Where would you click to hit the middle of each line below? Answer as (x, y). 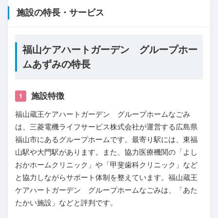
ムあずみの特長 (56, 64)
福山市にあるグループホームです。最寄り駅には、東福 (106, 140)
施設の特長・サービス (60, 13)
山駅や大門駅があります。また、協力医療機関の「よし (106, 152)
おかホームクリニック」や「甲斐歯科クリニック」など (106, 165)
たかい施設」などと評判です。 (66, 203)
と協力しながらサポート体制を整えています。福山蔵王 (106, 178)
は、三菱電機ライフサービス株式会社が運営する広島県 (106, 127)
